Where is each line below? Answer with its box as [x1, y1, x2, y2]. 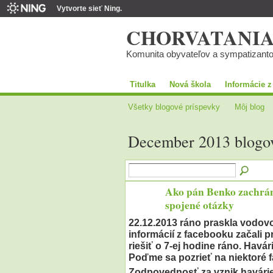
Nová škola [169, 79, 211, 89]
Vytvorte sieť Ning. [57, 4, 122, 13]
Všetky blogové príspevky [127, 102, 220, 112]
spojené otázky [165, 197, 234, 213]
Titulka [129, 79, 155, 89]
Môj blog [235, 102, 265, 112]
